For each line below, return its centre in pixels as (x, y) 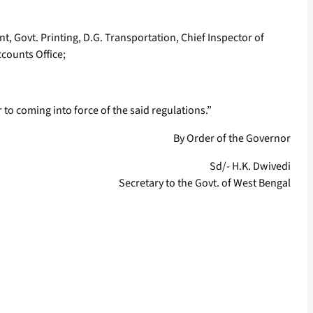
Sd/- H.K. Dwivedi (250, 167)
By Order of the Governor (232, 139)
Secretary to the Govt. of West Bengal (205, 183)
